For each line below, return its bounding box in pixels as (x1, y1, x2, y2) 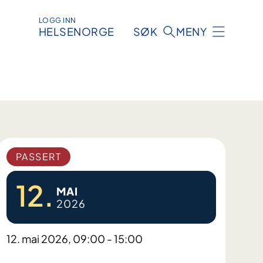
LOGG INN (38, 16, 76, 25)
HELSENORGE (38, 25, 114, 39)
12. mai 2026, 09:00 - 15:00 (6, 232, 143, 246)
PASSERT (15, 150, 62, 163)
